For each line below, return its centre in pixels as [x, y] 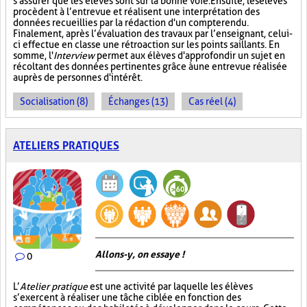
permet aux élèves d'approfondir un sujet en [190, 56]
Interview [74, 56]
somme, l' [33, 56]
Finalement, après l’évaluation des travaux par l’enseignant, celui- [153, 34]
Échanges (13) [138, 101]
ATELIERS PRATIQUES [66, 146]
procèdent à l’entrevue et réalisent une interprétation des [136, 12]
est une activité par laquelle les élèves [170, 286]
